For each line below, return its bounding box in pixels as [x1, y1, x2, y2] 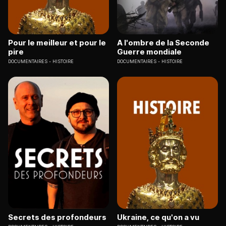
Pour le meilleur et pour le [8, 37, 106, 47]
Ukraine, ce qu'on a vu [117, 212, 199, 222]
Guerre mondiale [117, 46, 182, 56]
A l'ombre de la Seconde [117, 37, 209, 47]
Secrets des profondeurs [8, 212, 106, 222]
